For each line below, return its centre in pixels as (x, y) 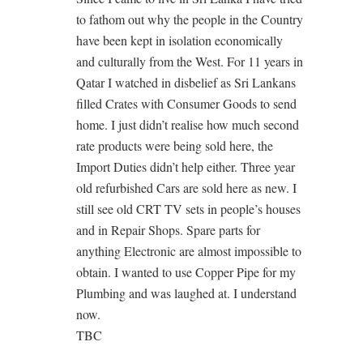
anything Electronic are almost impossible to (189, 251)
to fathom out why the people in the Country (190, 19)
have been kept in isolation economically (179, 40)
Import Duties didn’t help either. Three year (186, 167)
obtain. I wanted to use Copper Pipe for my (186, 272)
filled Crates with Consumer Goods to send (186, 103)
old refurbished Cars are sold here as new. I (186, 188)
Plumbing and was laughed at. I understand (186, 293)
